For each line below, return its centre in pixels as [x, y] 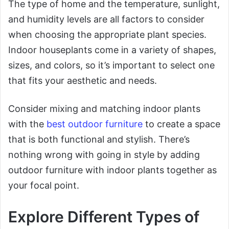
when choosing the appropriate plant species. [107, 35]
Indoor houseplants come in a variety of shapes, [112, 50]
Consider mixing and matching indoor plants [104, 109]
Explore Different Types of [104, 217]
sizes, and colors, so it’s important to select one [111, 65]
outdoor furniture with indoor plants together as [112, 170]
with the [27, 124]
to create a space [181, 124]
